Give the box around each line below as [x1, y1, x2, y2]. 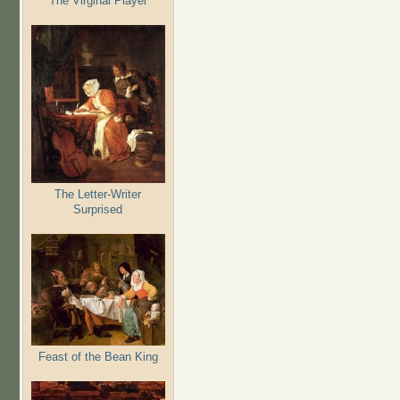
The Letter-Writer [54, 187, 141, 201]
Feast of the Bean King [37, 349, 158, 363]
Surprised [73, 202, 122, 216]
